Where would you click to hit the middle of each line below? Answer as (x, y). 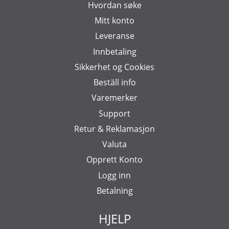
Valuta (114, 144)
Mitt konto (114, 21)
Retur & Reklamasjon (114, 129)
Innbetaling (114, 51)
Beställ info (114, 83)
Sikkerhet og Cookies (114, 67)
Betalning (114, 190)
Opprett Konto (114, 160)
